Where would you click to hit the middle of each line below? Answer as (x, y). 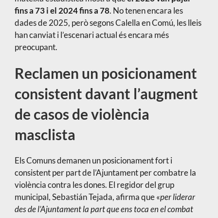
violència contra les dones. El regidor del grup (94, 185)
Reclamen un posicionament (106, 73)
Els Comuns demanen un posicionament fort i (93, 161)
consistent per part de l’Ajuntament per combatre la (105, 173)
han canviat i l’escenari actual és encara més (91, 35)
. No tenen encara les (146, 11)
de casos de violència (82, 114)
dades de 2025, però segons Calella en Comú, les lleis (108, 23)
